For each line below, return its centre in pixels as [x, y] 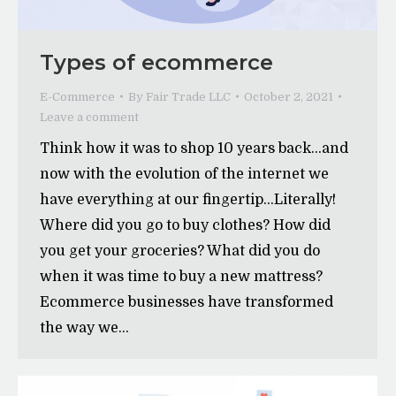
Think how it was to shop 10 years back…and [194, 148]
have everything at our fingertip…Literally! [188, 199]
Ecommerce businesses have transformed [187, 302]
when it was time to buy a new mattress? [181, 276]
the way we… [84, 327]
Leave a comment [89, 117]
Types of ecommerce [156, 62]
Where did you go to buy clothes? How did [185, 225]
